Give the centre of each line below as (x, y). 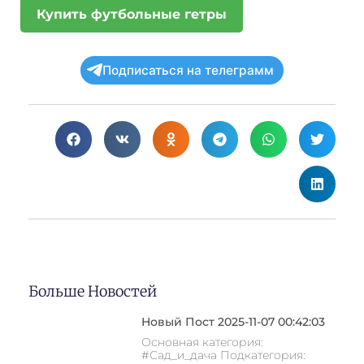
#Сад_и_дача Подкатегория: (223, 355)
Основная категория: (202, 342)
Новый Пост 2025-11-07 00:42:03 (233, 321)
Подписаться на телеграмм (188, 70)
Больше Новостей (93, 291)
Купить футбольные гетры (132, 15)
